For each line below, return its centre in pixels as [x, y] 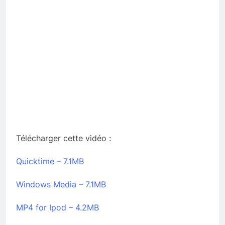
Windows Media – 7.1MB [61, 184]
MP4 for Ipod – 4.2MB [58, 207]
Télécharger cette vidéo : [64, 138]
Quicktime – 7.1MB [50, 161]
